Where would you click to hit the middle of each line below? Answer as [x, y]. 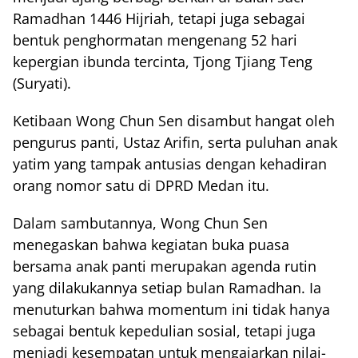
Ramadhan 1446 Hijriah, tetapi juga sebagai [159, 18]
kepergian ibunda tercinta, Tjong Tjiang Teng [163, 62]
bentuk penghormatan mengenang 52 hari [155, 40]
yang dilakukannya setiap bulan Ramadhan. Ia [167, 288]
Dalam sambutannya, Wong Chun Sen [140, 223]
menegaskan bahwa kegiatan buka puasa [151, 245]
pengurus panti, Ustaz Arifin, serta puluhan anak [175, 142]
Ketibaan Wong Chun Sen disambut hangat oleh [174, 121]
